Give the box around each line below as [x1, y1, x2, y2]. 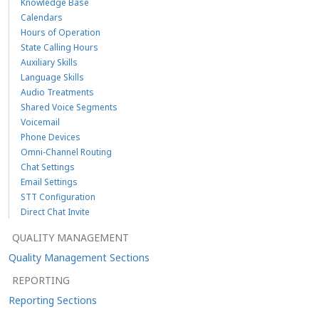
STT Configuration [21, 190, 95, 203]
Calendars [21, 11, 63, 23]
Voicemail [21, 115, 60, 128]
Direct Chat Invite [21, 205, 90, 218]
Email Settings [21, 175, 78, 188]
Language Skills [21, 70, 84, 83]
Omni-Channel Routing [21, 145, 112, 158]
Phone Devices [21, 130, 80, 143]
